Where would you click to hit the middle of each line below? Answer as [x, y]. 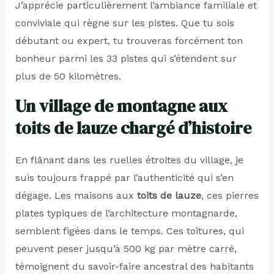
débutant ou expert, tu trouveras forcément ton [129, 41]
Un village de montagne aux [121, 106]
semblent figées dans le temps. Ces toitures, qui [129, 231]
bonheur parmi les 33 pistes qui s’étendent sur [126, 59]
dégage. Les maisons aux [76, 196]
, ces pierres [230, 196]
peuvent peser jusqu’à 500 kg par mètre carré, [126, 249]
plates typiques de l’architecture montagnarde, [126, 213]
